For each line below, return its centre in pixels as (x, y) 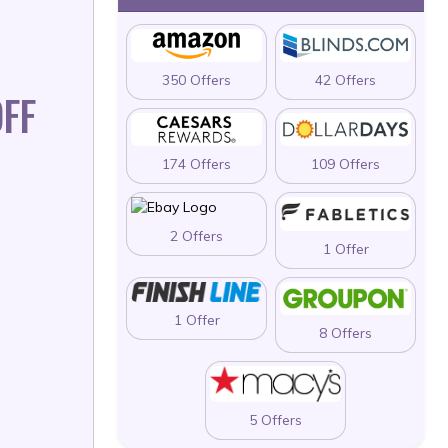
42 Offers (345, 79)
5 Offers (275, 420)
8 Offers (345, 333)
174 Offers (196, 163)
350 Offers (196, 79)
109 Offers (345, 163)
